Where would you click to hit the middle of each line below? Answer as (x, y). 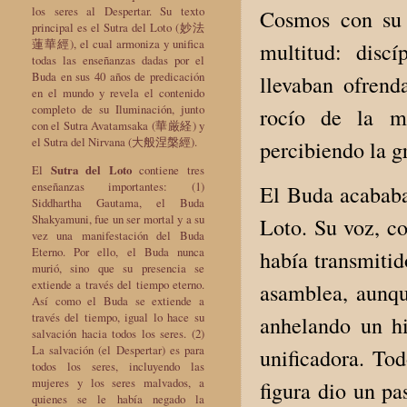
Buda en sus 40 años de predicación (118, 76)
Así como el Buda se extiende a (118, 300)
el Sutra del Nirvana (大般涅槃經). (114, 141)
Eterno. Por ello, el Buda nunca (118, 251)
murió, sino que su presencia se (118, 268)
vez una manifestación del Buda (118, 235)
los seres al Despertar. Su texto (118, 10)
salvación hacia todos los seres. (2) (118, 333)
